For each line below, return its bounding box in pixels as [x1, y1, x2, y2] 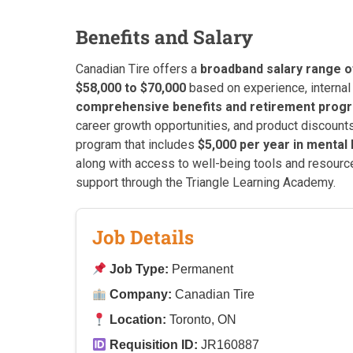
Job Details [92, 225, 194, 250]
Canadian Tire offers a [76, 61, 200, 76]
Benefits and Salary [76, 24, 253, 50]
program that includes [76, 137, 198, 152]
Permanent [169, 262, 234, 276]
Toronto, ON [166, 313, 237, 326]
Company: [110, 288, 173, 301]
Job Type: [110, 262, 169, 276]
